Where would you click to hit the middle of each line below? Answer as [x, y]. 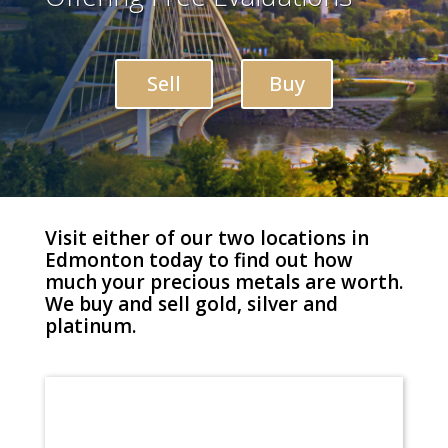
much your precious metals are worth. [223, 282]
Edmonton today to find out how [198, 260]
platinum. [90, 326]
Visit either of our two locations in [206, 238]
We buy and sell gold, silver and [191, 304]
